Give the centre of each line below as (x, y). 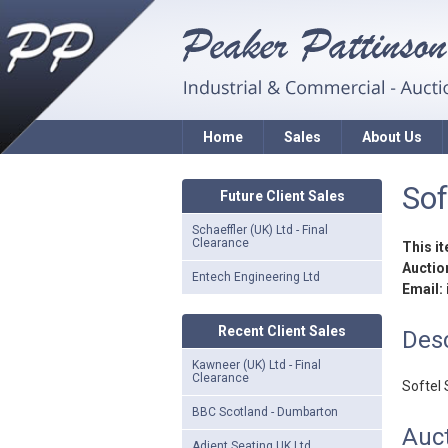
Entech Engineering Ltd (256, 277)
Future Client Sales (282, 196)
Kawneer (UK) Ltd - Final (256, 365)
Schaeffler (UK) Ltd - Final (260, 230)
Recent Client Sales (282, 331)
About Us (391, 137)
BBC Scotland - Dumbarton (265, 412)
